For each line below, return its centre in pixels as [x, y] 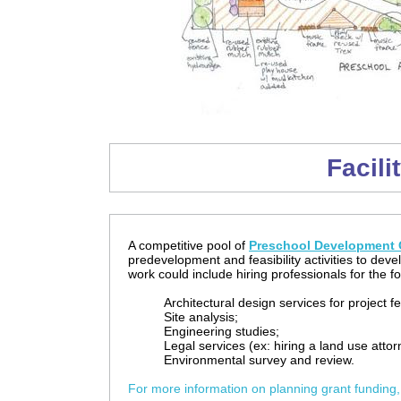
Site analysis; [201, 317]
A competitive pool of [188, 245]
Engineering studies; [222, 331]
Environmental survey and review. [259, 360]
